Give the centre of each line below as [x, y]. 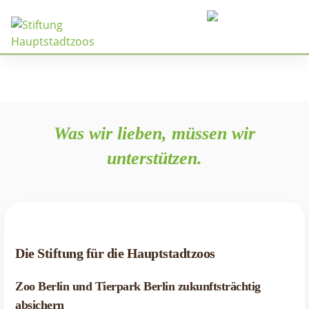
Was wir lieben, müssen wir [154, 133]
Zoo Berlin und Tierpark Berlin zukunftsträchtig [138, 286]
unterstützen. [154, 158]
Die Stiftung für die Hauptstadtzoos [115, 253]
